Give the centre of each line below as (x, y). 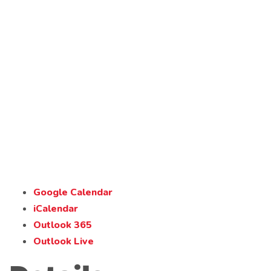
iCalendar (56, 208)
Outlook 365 (63, 225)
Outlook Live (64, 241)
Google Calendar (73, 192)
